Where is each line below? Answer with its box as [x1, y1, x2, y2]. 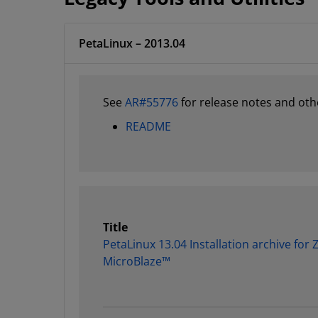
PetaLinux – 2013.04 [79, 35, 185, 51]
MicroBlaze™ [103, 253, 170, 269]
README [126, 119, 171, 134]
